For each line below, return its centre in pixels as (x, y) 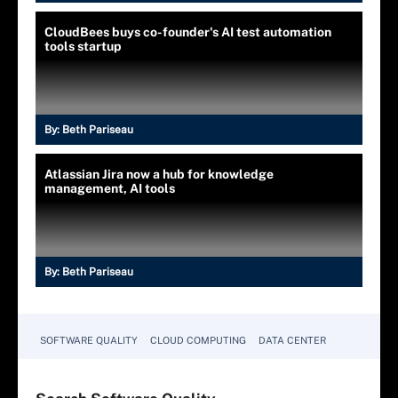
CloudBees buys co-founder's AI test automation (188, 32)
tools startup (83, 46)
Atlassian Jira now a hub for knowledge (159, 174)
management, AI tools (110, 188)
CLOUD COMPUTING (198, 340)
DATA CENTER (292, 340)
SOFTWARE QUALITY (89, 340)
